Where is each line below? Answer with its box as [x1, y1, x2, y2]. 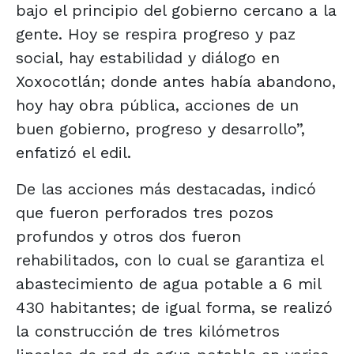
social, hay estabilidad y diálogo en [16, 47, 280, 67]
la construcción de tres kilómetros [16, 321, 280, 341]
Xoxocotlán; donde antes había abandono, [16, 71, 336, 91]
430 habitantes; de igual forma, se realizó [16, 297, 333, 317]
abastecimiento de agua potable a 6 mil [16, 273, 321, 293]
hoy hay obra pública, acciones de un [16, 95, 299, 115]
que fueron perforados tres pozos [16, 202, 273, 222]
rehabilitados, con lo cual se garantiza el [16, 250, 323, 269]
